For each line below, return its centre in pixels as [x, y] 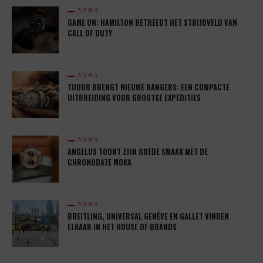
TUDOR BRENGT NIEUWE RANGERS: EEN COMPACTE [149, 87]
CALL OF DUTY [90, 33]
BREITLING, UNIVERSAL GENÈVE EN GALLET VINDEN [148, 217]
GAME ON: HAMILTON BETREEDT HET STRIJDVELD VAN [152, 23]
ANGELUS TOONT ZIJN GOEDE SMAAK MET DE [138, 152]
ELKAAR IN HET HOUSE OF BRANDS [122, 227]
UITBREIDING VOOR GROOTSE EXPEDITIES [134, 98]
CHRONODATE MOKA [100, 163]
